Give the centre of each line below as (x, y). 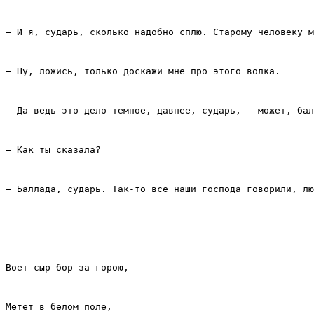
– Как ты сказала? (53, 150)
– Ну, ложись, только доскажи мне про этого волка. (143, 71)
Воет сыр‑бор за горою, (67, 268)
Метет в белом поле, (59, 307)
